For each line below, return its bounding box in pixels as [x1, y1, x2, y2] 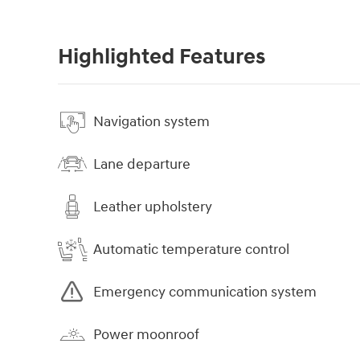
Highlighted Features [58, 43, 265, 72]
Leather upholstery [93, 197, 212, 216]
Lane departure [93, 154, 190, 174]
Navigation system [93, 112, 210, 131]
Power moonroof [93, 325, 199, 344]
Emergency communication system [93, 282, 317, 301]
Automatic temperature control [93, 239, 289, 259]
